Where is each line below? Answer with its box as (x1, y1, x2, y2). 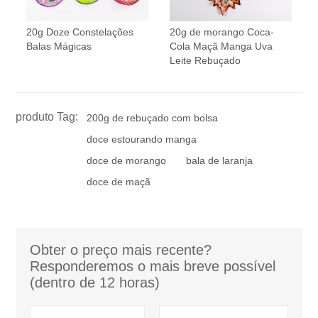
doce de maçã (87, 176, 151, 188)
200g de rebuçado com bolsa (87, 112, 219, 124)
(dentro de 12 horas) (30, 275, 160, 291)
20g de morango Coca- (170, 26, 274, 38)
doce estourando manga (87, 133, 197, 146)
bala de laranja (186, 155, 253, 167)
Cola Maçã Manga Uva (170, 40, 273, 53)
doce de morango (87, 155, 167, 167)
